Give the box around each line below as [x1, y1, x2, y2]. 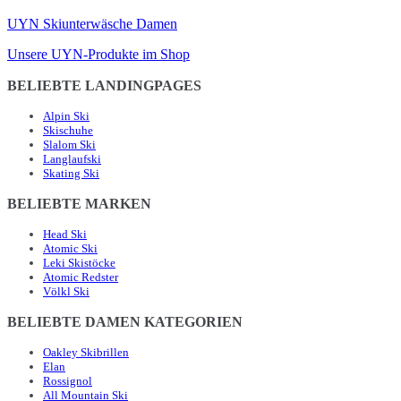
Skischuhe [43, 124, 93, 138]
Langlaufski [43, 152, 101, 166]
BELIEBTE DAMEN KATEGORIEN [7, 314, 243, 330]
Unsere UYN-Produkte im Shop [7, 47, 190, 63]
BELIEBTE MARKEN [7, 196, 151, 212]
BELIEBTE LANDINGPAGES [7, 78, 201, 94]
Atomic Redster [43, 270, 118, 285]
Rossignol [43, 374, 92, 388]
